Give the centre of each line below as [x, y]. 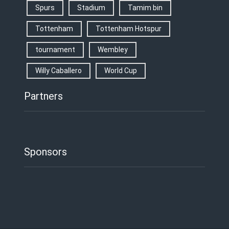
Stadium [91, 7]
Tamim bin [145, 7]
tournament [55, 49]
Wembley [112, 49]
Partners [43, 96]
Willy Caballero [58, 70]
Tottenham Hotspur [128, 28]
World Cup [120, 70]
